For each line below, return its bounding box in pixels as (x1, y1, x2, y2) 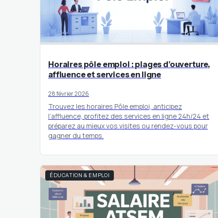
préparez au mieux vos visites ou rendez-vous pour (48, 121, 208, 130)
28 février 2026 (48, 89, 89, 98)
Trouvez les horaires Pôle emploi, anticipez (48, 101, 182, 111)
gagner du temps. (48, 130, 104, 140)
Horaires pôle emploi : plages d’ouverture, (48, 59, 211, 69)
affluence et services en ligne (48, 69, 162, 79)
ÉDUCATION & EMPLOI (50, 172, 110, 179)
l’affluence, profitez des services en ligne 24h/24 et (48, 111, 209, 121)
